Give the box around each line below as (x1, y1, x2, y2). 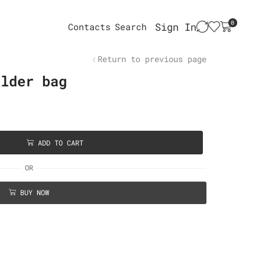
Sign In (155, 20, 197, 34)
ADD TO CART (37, 138, 83, 147)
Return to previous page (98, 53, 206, 65)
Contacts (68, 20, 111, 33)
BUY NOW (20, 188, 49, 198)
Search (115, 20, 147, 33)
